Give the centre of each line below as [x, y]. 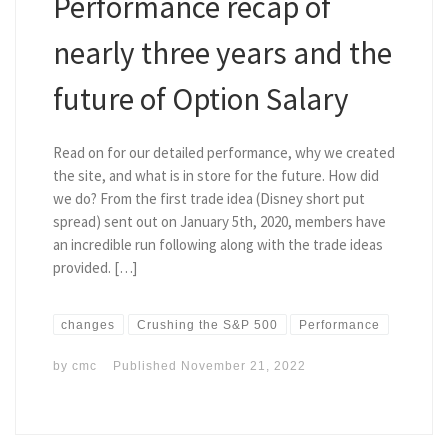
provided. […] [94, 267]
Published [146, 366]
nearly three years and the [222, 52]
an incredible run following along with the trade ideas [217, 244]
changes [88, 324]
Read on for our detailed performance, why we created [223, 152]
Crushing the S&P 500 [207, 324]
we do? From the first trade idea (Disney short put [208, 198]
